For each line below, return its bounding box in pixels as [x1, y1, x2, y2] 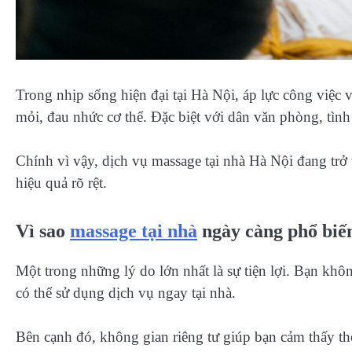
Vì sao [16, 220, 70, 241]
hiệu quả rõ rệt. [16, 174, 107, 192]
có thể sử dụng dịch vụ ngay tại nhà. [16, 284, 236, 301]
